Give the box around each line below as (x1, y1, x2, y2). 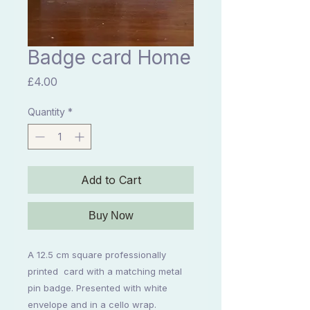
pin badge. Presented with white (28, 282, 167, 294)
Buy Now (88, 210, 134, 222)
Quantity (28, 106, 65, 118)
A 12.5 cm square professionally (28, 249, 166, 261)
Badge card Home (28, 46, 191, 70)
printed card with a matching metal (28, 266, 182, 277)
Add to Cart (80, 173, 141, 188)
